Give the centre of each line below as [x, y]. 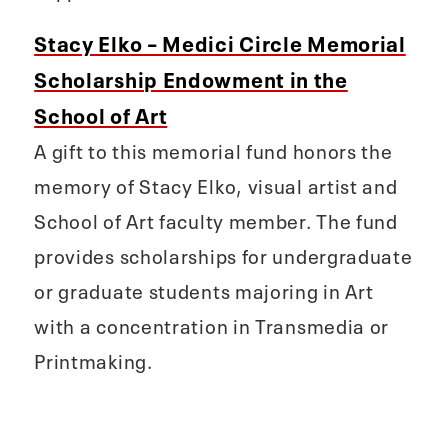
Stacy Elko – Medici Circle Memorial [220, 41]
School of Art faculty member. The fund [216, 219]
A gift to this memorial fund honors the [213, 149]
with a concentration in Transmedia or [212, 324]
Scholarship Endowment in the [191, 77]
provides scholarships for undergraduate [223, 254]
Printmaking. [93, 359]
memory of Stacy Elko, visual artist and [216, 184]
